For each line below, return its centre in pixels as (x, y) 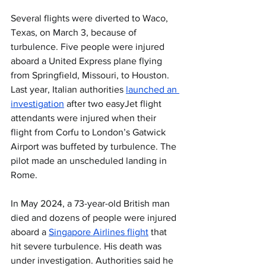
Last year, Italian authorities (68, 89)
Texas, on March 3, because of (75, 32)
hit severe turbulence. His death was (87, 246)
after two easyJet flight (114, 104)
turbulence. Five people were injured (89, 47)
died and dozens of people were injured (95, 218)
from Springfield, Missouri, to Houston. (90, 75)
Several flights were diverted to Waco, (91, 18)
